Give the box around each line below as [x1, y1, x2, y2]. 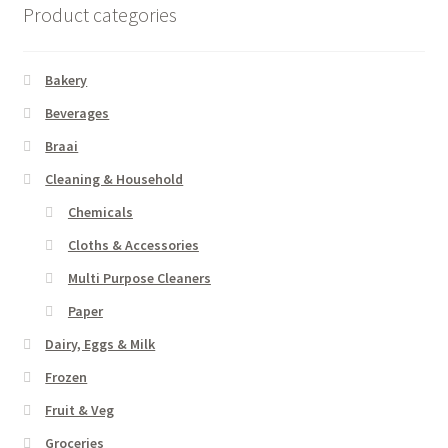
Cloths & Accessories [67, 236, 199, 255]
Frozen [45, 368, 88, 387]
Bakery [45, 71, 88, 90]
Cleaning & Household [45, 170, 184, 189]
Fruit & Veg [45, 401, 115, 420]
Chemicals [67, 203, 133, 222]
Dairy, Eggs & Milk [45, 335, 156, 354]
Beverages [45, 104, 110, 123]
